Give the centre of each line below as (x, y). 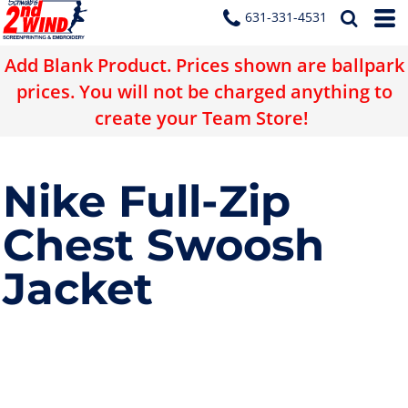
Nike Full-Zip (147, 201)
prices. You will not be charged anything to (204, 91)
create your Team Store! (204, 117)
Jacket (78, 289)
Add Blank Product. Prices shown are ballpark (204, 64)
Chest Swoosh (163, 245)
